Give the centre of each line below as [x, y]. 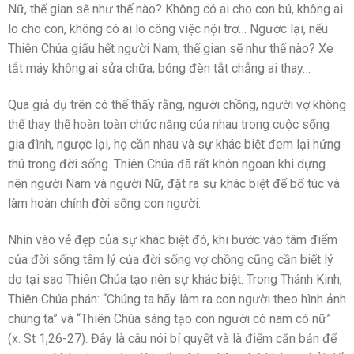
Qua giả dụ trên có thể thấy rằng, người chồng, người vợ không [177, 105]
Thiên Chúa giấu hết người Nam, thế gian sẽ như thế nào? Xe [171, 49]
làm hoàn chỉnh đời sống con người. [104, 204]
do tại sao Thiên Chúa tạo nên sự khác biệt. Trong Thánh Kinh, [175, 279]
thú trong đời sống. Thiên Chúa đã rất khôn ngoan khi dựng [167, 164]
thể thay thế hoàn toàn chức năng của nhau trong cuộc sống [169, 125]
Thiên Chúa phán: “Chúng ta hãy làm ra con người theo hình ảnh [177, 299]
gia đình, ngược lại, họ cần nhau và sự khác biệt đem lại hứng [174, 145]
